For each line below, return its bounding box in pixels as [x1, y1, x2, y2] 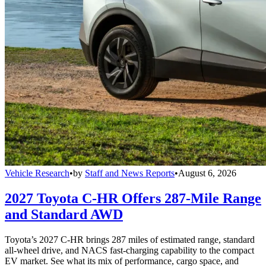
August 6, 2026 [178, 167, 236, 178]
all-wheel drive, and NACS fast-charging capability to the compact [5, 245, 254, 255]
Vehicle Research [5, 167, 69, 178]
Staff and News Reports [85, 167, 175, 178]
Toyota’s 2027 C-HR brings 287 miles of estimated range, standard [5, 234, 255, 245]
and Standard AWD [5, 206, 123, 222]
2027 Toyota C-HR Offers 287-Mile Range [5, 190, 261, 206]
